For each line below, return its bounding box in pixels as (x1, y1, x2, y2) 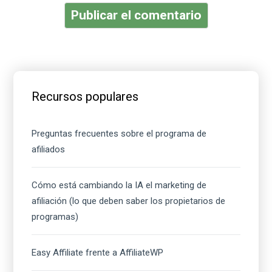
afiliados (32, 144, 66, 155)
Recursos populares (32, 89, 139, 104)
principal (13, 100, 66, 123)
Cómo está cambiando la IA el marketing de (32, 180, 207, 191)
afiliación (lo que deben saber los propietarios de (32, 195, 226, 207)
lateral (13, 79, 54, 101)
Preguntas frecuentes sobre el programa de (32, 128, 207, 140)
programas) (32, 211, 79, 223)
